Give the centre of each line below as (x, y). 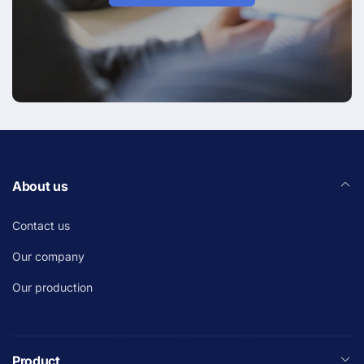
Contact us (41, 225)
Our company (48, 256)
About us (40, 186)
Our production (52, 287)
